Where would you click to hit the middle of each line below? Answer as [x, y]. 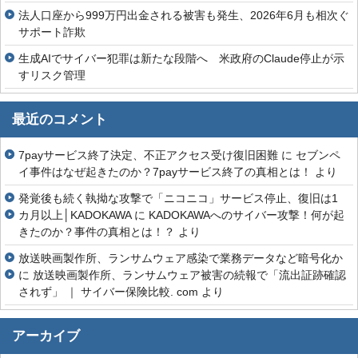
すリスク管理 [52, 76]
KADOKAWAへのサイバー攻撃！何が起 [247, 215]
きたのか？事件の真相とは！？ [97, 232]
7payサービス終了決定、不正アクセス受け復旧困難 [148, 155]
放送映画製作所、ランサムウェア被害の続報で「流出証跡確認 [189, 275]
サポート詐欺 [52, 32]
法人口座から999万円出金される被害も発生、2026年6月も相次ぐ [184, 16]
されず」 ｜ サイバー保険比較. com [108, 292]
